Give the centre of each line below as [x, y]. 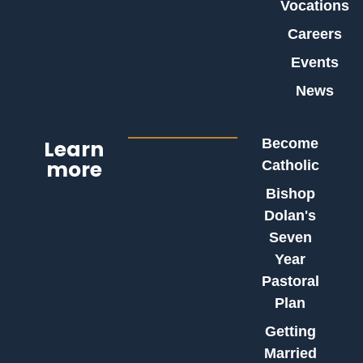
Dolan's [290, 216]
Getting [290, 332]
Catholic [290, 166]
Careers [315, 34]
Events [315, 63]
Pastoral [290, 282]
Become [290, 144]
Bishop [290, 194]
